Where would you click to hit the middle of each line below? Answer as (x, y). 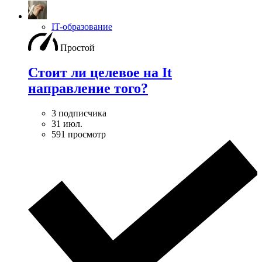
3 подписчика (79, 113)
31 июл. (67, 123)
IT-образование (82, 26)
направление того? (88, 88)
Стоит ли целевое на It (100, 72)
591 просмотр (79, 134)
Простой (77, 47)
